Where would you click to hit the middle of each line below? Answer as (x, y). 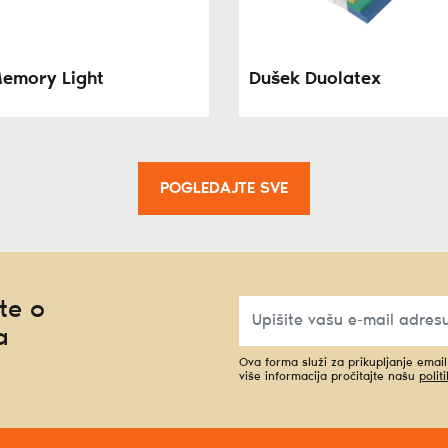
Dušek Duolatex (315, 80)
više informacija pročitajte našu (329, 377)
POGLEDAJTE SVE (224, 189)
